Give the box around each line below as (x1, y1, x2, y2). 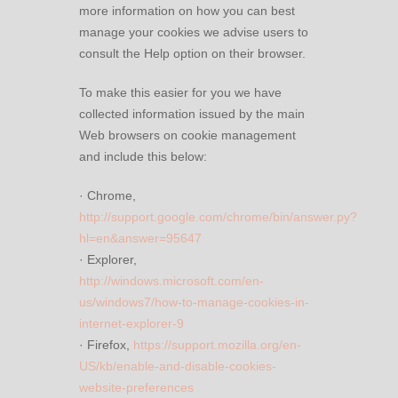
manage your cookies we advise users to (79, 25, 308, 39)
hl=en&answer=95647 (79, 231, 202, 245)
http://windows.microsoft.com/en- (79, 274, 264, 288)
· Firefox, (79, 338, 133, 352)
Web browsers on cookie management (79, 128, 296, 142)
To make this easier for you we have (79, 85, 282, 99)
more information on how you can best (79, 4, 295, 18)
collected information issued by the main (79, 107, 305, 121)
